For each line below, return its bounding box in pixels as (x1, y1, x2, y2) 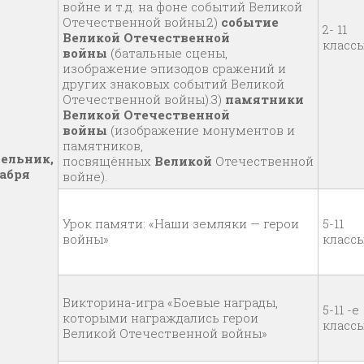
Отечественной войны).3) (63, 91, 225, 107)
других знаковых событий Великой (63, 76, 284, 92)
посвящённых (63, 153, 154, 169)
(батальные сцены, (107, 45, 227, 61)
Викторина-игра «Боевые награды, (63, 294, 278, 310)
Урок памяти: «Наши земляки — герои (63, 215, 299, 232)
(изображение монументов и (107, 122, 295, 138)
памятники (225, 91, 304, 107)
